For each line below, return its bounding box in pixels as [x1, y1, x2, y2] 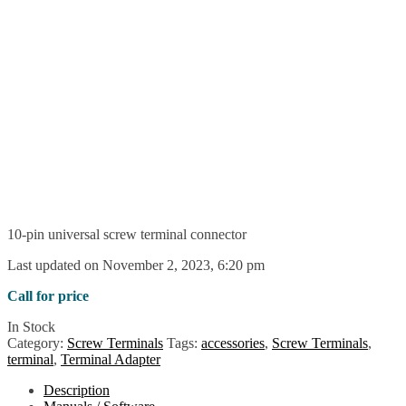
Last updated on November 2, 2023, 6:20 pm [7, 256, 265, 273]
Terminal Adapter [61, 351, 160, 367]
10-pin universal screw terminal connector [7, 226, 246, 242]
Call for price [7, 287, 89, 304]
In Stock [7, 318, 55, 334]
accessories [201, 334, 265, 351]
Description [43, 382, 110, 398]
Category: [7, 334, 67, 351]
